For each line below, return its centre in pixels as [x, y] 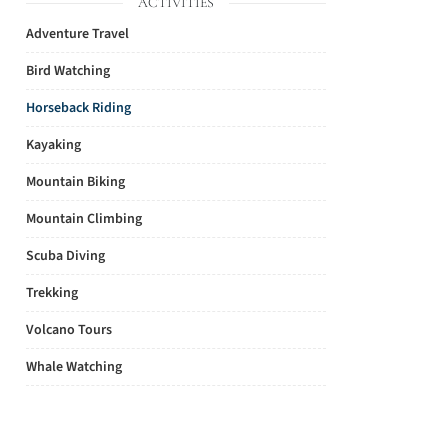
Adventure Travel [77, 34]
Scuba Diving [65, 256]
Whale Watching [74, 367]
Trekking [52, 293]
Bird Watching [68, 71]
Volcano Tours [69, 330]
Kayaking [53, 145]
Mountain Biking [75, 182]
